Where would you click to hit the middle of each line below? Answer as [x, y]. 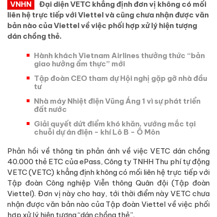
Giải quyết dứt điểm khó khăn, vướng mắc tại [115, 124]
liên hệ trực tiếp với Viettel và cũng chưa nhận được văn [108, 15]
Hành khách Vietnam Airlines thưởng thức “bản [119, 55]
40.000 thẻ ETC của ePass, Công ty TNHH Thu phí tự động [108, 161]
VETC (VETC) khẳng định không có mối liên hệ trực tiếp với [108, 172]
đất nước [50, 109]
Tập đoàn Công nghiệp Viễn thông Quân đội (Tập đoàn [108, 183]
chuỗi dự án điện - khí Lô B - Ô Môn [97, 132]
